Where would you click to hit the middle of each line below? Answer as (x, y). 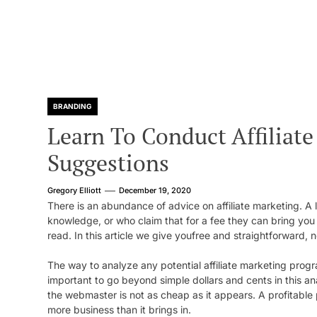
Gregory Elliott (74, 190)
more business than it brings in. (119, 310)
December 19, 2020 (155, 190)
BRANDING (73, 106)
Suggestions (108, 163)
